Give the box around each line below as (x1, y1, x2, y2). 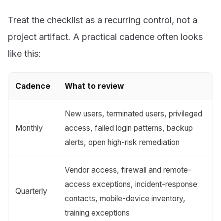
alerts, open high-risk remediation (65, 138, 180, 147)
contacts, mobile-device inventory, (65, 194, 186, 204)
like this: (8, 48, 41, 59)
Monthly (15, 123, 43, 133)
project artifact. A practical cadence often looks (8, 32, 203, 42)
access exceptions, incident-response (65, 180, 198, 189)
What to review (65, 81, 124, 91)
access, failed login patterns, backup (65, 123, 193, 133)
